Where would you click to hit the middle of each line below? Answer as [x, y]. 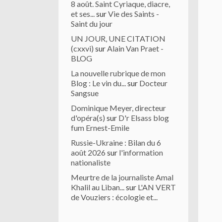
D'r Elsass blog [144, 118]
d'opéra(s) [88, 118]
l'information [141, 152]
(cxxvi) [82, 48]
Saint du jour [92, 24]
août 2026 [88, 152]
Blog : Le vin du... [98, 83]
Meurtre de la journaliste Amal [122, 177]
